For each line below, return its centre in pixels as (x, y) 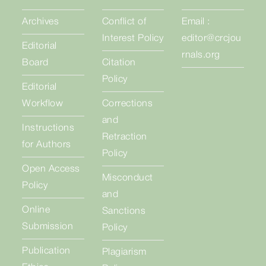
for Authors (47, 145)
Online (36, 210)
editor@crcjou (212, 39)
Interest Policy (133, 39)
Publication (46, 251)
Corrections (127, 104)
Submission (48, 227)
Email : (196, 22)
